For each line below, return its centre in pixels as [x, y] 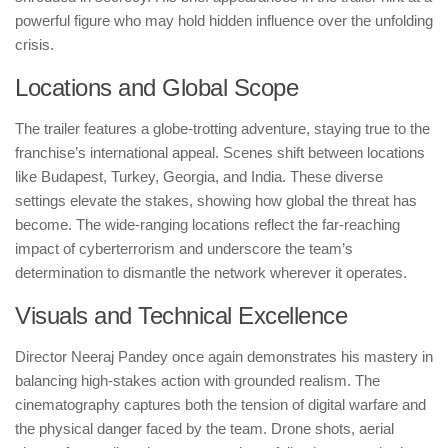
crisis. [34, 45]
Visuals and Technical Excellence [181, 316]
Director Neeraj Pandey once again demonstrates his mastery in [224, 357]
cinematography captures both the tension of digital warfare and [220, 405]
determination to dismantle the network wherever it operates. [211, 273]
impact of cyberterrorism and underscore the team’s [184, 249]
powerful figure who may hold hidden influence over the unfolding [224, 21]
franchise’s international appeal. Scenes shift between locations [220, 153]
